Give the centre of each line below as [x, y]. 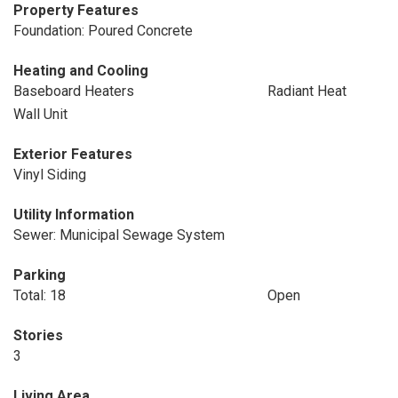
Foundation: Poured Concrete [103, 30]
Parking [40, 275]
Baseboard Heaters [74, 91]
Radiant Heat [306, 91]
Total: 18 [40, 295]
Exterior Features [73, 154]
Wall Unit [40, 114]
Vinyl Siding [50, 174]
